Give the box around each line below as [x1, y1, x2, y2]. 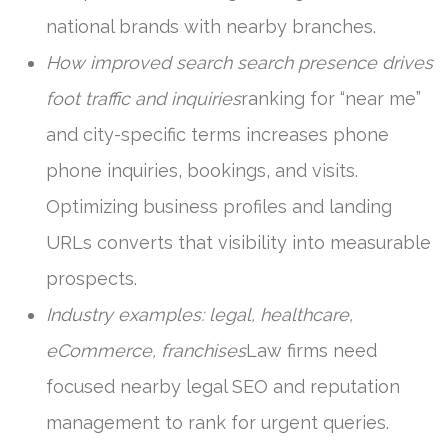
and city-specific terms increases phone [46, 123, 389, 145]
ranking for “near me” [241, 87, 421, 109]
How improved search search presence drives [46, 51, 433, 73]
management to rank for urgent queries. [46, 411, 389, 433]
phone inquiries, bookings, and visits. [46, 159, 358, 181]
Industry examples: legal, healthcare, [46, 303, 353, 325]
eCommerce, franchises [46, 339, 246, 361]
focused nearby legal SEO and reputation [46, 375, 400, 397]
